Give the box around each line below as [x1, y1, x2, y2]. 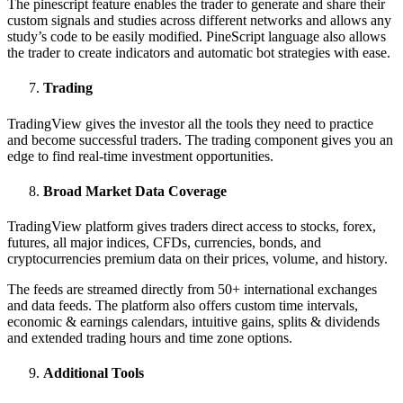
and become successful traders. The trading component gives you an [7, 131, 393, 148]
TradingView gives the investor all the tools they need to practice [7, 115, 373, 131]
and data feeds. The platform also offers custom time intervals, [7, 298, 358, 314]
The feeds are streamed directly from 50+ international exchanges [7, 282, 377, 298]
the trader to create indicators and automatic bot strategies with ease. [7, 45, 390, 61]
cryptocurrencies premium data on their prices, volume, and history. [7, 251, 388, 267]
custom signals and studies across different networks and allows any [7, 13, 391, 29]
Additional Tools [43, 365, 144, 381]
